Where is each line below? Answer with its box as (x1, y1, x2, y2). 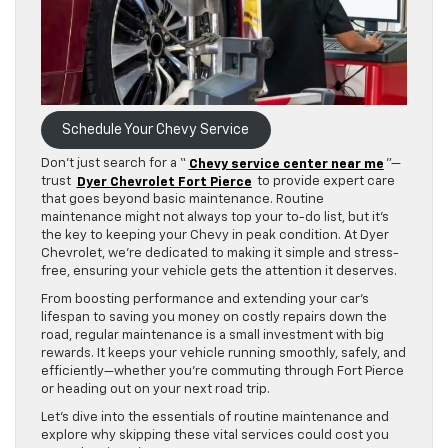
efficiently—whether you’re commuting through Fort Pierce (41, 365, 404, 379)
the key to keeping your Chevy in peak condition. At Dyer (41, 229, 389, 243)
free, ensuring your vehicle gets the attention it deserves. (41, 265, 397, 279)
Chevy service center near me (188, 157, 384, 171)
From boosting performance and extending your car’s (41, 293, 369, 307)
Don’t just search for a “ (41, 157, 186, 171)
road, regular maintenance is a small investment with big (41, 329, 384, 343)
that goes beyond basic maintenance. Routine (41, 193, 324, 207)
